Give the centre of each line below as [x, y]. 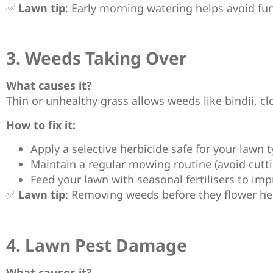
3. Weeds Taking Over [97, 58]
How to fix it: [41, 125]
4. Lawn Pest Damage [97, 245]
